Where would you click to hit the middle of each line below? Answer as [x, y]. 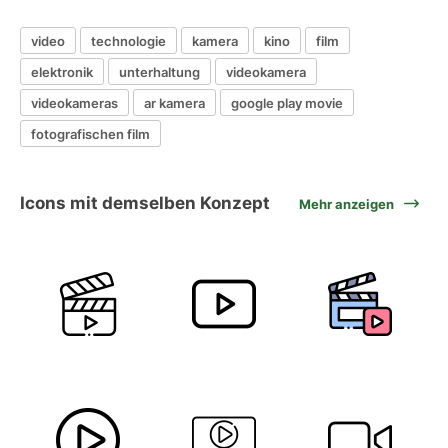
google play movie [287, 102]
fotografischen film [90, 133]
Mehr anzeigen [346, 203]
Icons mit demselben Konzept [145, 203]
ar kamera [174, 102]
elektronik [62, 71]
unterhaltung [159, 71]
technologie [128, 40]
